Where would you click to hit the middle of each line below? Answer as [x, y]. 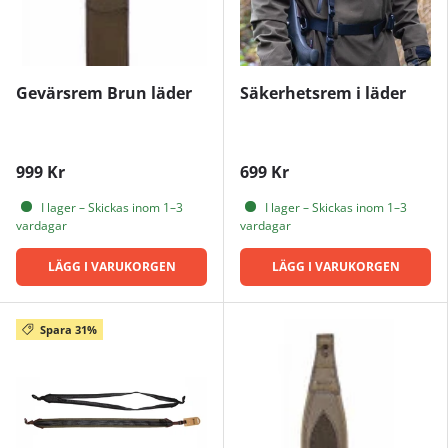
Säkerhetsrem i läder [323, 92]
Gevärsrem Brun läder [104, 92]
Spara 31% [68, 329]
